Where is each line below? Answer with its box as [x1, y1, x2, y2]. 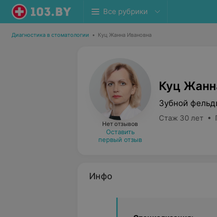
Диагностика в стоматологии [12, 31, 89, 38]
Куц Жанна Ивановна [98, 31, 152, 38]
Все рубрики [103, 7, 148, 16]
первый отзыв [98, 136, 142, 143]
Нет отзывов [102, 120, 138, 127]
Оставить [106, 128, 135, 136]
